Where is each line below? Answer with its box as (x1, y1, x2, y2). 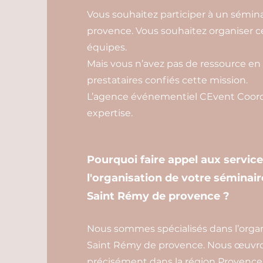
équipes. (86, 42, 127, 53)
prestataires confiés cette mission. (86, 75, 248, 86)
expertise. (86, 107, 133, 119)
